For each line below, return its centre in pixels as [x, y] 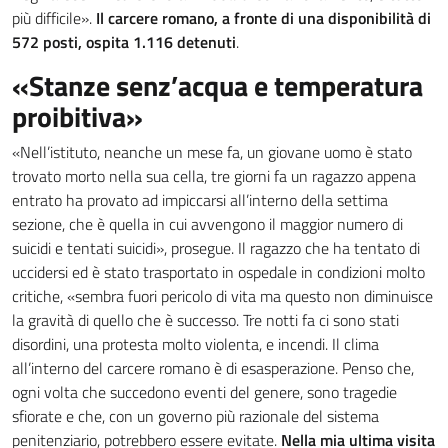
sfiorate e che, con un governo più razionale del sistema [195, 416]
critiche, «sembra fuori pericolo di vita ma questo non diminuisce [222, 296]
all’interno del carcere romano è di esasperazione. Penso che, [213, 368]
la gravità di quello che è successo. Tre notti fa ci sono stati [205, 320]
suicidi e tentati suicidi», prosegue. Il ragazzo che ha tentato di [216, 248]
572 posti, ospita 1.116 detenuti [124, 42]
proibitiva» [77, 116]
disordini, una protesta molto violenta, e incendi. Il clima [195, 344]
